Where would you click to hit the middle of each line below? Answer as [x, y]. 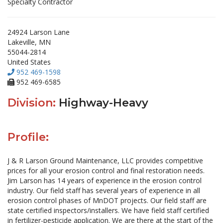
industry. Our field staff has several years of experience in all [104, 190]
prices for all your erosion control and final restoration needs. [106, 170]
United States [29, 62]
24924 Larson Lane [39, 32]
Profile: [28, 137]
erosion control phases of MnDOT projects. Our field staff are [107, 200]
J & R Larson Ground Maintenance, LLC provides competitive [105, 161]
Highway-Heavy [104, 103]
